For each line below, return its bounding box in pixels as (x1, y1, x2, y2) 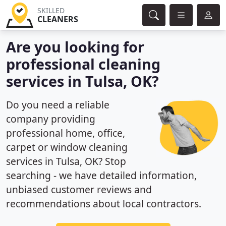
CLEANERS (37, 14, 78, 25)
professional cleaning (6, 54, 160, 74)
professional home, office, (6, 126, 125, 140)
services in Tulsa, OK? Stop (6, 154, 126, 168)
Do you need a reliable (6, 98, 109, 111)
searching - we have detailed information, (6, 168, 197, 182)
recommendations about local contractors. (6, 197, 201, 210)
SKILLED (37, 6, 65, 15)
